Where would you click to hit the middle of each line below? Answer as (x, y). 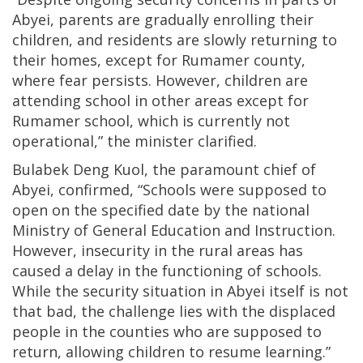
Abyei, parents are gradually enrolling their (163, 20)
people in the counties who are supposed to (167, 332)
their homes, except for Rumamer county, (159, 60)
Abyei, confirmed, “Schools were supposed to (169, 190)
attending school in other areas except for (160, 101)
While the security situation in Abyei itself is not (180, 291)
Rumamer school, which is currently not (151, 121)
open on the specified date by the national (161, 210)
